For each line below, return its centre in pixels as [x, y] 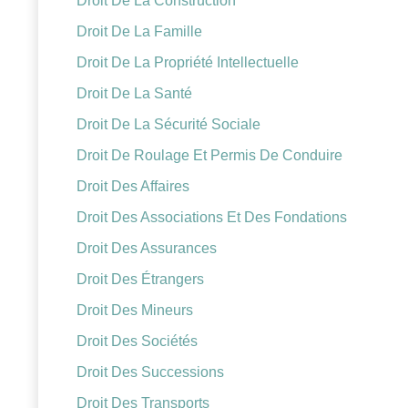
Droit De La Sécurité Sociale [168, 125]
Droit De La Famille [139, 32]
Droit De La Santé [134, 94]
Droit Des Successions [150, 372]
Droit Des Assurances [147, 249]
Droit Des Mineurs [135, 311]
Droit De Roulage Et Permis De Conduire [209, 156]
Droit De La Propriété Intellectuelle [188, 63]
